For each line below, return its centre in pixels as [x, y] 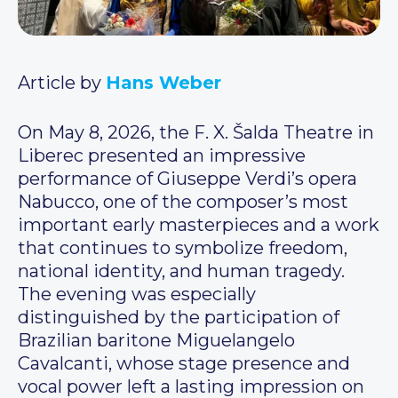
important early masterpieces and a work [199, 225]
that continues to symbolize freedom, [183, 248]
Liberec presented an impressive [162, 156]
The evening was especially [137, 295]
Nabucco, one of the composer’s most [183, 202]
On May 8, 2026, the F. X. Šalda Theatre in [196, 133]
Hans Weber [163, 83]
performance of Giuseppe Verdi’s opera [187, 179]
